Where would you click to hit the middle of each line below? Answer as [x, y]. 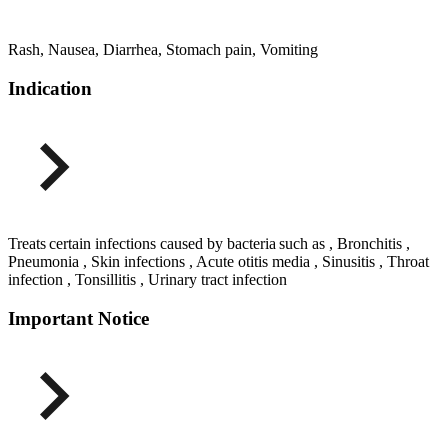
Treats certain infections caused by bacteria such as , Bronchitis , [209, 243]
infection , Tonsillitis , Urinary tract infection [147, 279]
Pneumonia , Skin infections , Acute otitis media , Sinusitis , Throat [218, 261]
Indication [50, 89]
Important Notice [78, 318]
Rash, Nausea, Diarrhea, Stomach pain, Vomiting [163, 50]
